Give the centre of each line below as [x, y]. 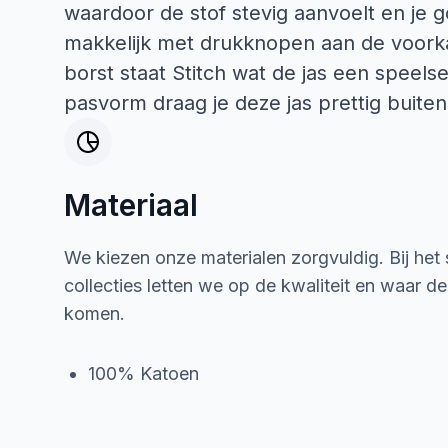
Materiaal [131, 205]
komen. [94, 313]
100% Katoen [143, 373]
